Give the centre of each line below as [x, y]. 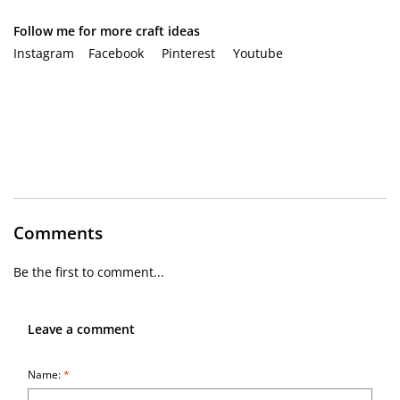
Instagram [44, 54]
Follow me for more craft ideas [107, 31]
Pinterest [188, 54]
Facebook [116, 54]
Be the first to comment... [89, 272]
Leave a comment [81, 329]
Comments [58, 233]
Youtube [258, 54]
